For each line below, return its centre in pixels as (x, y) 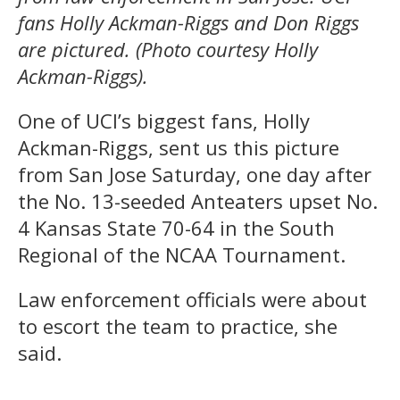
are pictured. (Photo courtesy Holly (168, 49)
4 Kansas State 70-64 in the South (176, 227)
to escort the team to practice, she (178, 325)
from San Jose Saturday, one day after (195, 174)
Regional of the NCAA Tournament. (182, 254)
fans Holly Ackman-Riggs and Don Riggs (188, 22)
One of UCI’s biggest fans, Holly (164, 120)
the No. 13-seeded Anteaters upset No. (198, 200)
